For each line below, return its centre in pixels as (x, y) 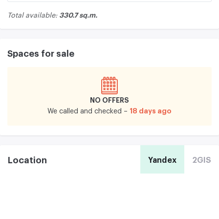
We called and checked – (88, 111)
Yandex (162, 160)
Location (27, 160)
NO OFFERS (109, 100)
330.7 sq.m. (78, 15)
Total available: (33, 15)
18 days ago (151, 111)
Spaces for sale (41, 54)
